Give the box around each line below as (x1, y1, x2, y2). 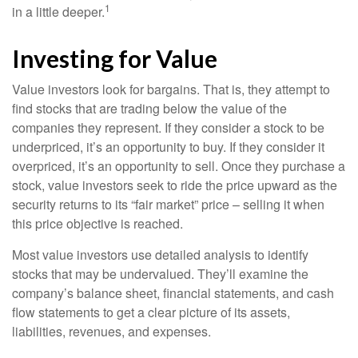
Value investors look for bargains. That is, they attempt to (12, 80, 330, 98)
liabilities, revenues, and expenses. (12, 322, 211, 340)
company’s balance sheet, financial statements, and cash (12, 284, 334, 302)
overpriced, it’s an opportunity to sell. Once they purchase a (12, 157, 345, 175)
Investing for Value (12, 44, 217, 73)
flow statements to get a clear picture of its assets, (12, 303, 290, 321)
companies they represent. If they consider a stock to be (12, 118, 324, 137)
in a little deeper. (12, 2, 105, 21)
